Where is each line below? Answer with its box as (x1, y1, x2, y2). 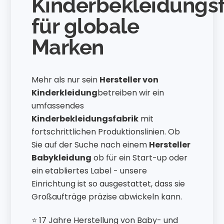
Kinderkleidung (31, 87, 97, 99)
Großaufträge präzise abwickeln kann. (31, 191, 182, 203)
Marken (31, 34, 104, 59)
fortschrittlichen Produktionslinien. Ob (31, 126, 180, 138)
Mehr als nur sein (31, 74, 99, 86)
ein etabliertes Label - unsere (31, 165, 147, 177)
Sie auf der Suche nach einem (31, 139, 149, 151)
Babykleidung (31, 152, 91, 164)
